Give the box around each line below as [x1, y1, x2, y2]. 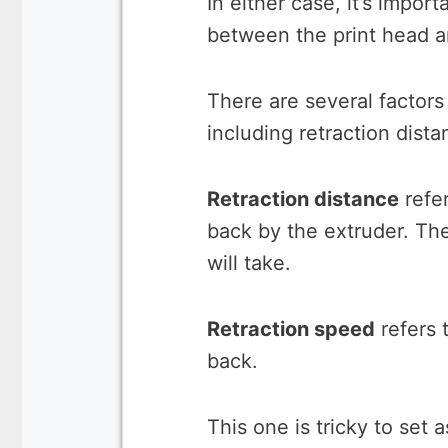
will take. [207, 251, 291, 275]
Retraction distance [207, 187, 399, 211]
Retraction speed [207, 317, 375, 341]
